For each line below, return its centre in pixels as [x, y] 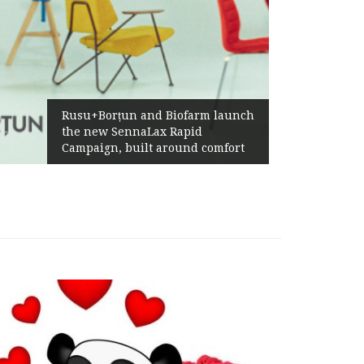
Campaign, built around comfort [153, 148]
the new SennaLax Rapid [132, 132]
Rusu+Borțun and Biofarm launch [158, 115]
